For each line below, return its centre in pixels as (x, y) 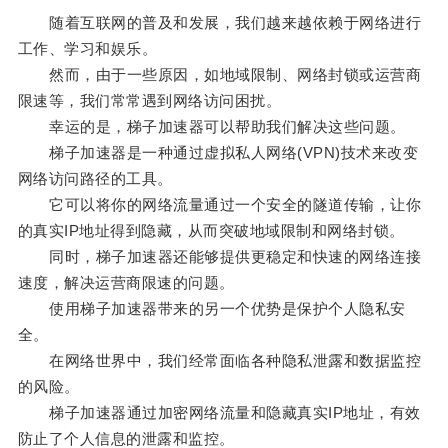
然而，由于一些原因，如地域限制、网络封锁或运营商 (219, 75)
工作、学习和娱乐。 (87, 49)
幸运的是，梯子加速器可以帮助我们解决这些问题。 (211, 127)
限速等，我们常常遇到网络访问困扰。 (149, 101)
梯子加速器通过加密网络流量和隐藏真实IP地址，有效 (219, 413)
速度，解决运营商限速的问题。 (126, 283)
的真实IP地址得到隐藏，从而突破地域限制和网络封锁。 (211, 231)
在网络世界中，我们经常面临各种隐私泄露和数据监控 (219, 361)
